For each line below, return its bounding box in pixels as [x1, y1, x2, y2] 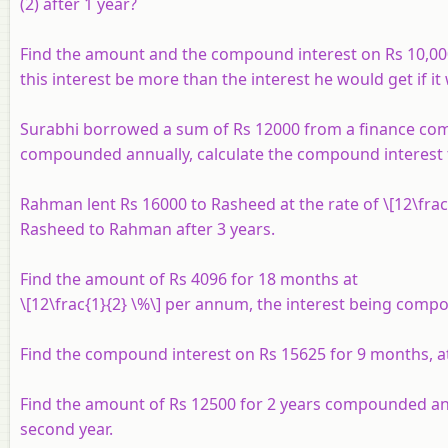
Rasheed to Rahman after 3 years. [20, 217, 275, 240]
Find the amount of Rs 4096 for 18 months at [20, 267, 358, 290]
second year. [20, 417, 113, 440]
